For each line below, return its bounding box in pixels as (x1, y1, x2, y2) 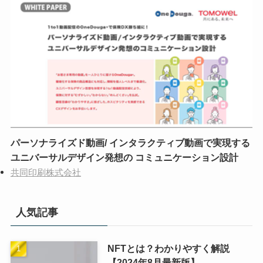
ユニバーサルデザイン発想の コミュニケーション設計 (10, 152, 238, 163)
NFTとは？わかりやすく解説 (107, 243, 230, 254)
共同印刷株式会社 (10, 168, 81, 178)
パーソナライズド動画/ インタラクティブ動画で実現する (10, 137, 250, 149)
